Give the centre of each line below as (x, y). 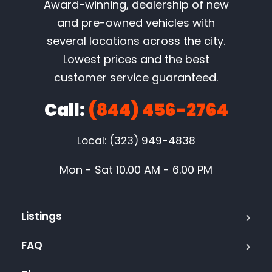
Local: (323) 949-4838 (136, 141)
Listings (42, 216)
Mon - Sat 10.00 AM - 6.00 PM (136, 170)
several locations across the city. (136, 41)
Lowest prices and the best (136, 59)
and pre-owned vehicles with (136, 23)
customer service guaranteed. (136, 78)
